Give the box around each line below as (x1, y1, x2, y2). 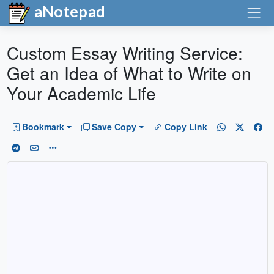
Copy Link (164, 120, 207, 133)
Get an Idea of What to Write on (6, 61, 251, 85)
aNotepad (31, 2, 106, 20)
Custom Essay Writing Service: (6, 40, 243, 65)
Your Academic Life (6, 81, 156, 105)
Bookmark (22, 120, 64, 133)
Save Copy (92, 120, 137, 133)
